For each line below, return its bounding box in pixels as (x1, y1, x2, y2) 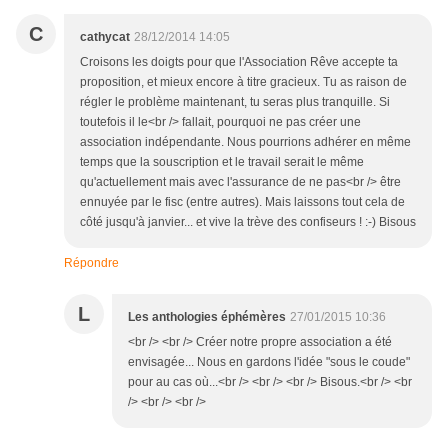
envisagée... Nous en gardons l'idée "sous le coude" (128, 355, 410, 370)
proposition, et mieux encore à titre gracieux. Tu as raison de (80, 75, 407, 90)
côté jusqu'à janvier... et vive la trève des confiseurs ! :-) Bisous (80, 215, 416, 230)
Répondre (64, 256, 119, 271)
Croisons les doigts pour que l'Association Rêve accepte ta (80, 55, 398, 70)
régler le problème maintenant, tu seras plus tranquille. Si (80, 95, 390, 110)
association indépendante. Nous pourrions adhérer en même (80, 135, 411, 150)
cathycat (80, 30, 130, 45)
